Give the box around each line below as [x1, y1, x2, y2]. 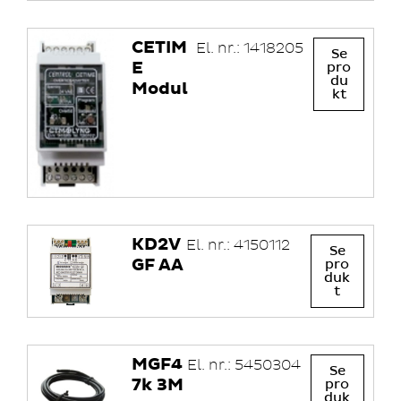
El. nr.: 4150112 [185, 236, 290, 254]
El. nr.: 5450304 [186, 356, 301, 374]
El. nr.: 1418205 [196, 39, 304, 57]
